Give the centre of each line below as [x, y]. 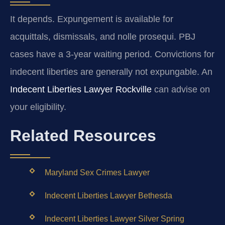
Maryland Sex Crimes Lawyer [97, 172]
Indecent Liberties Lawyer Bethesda [108, 195]
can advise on [181, 90]
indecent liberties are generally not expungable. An [111, 72]
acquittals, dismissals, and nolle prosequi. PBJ [103, 37]
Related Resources [83, 135]
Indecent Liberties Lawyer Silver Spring [114, 219]
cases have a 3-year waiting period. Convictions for [112, 54]
